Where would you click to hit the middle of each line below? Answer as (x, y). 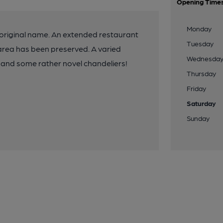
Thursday (202, 73)
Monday (199, 28)
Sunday (198, 118)
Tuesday (200, 43)
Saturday (202, 103)
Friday (197, 88)
